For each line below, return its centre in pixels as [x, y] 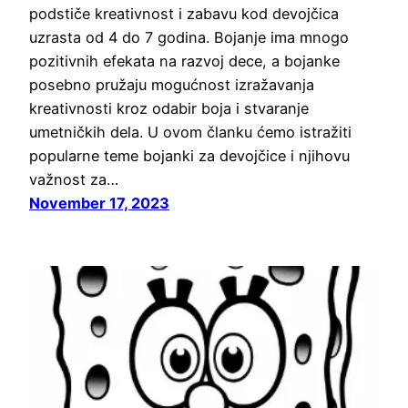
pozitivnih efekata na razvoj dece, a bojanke [184, 61]
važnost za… [74, 180]
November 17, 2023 [99, 204]
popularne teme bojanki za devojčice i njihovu [189, 156]
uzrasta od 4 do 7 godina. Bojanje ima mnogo [189, 38]
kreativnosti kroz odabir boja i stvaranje [169, 109]
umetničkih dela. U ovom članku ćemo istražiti [190, 133]
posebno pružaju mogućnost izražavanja [172, 85]
